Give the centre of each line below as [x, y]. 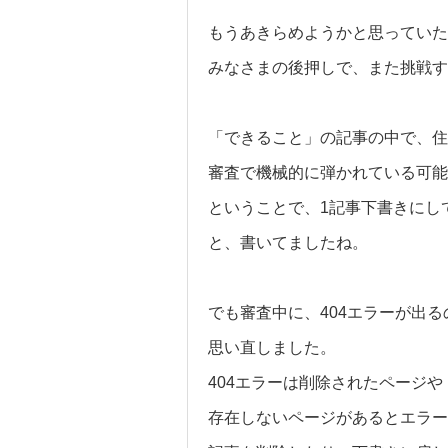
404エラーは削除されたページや [325, 382]
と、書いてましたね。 [288, 242]
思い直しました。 [272, 347]
